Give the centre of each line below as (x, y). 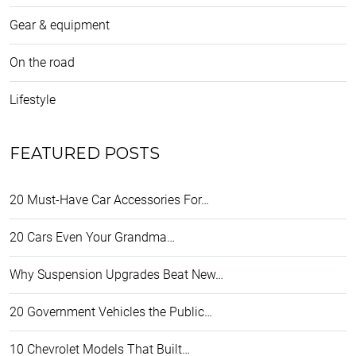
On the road (42, 62)
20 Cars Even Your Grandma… (92, 237)
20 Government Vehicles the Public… (111, 312)
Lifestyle (33, 100)
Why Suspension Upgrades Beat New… (116, 275)
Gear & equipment (60, 25)
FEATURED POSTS (85, 153)
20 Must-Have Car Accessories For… (109, 200)
